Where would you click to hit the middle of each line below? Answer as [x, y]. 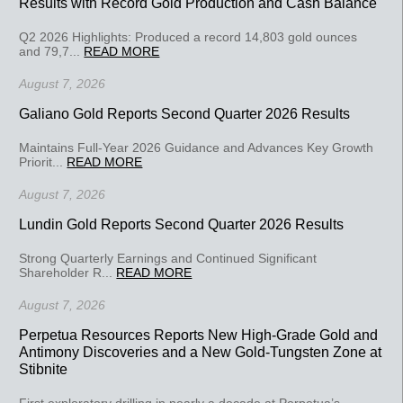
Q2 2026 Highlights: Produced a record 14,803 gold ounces [188, 36]
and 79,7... [52, 51]
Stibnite [44, 368]
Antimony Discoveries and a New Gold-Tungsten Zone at [201, 351]
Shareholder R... [68, 272]
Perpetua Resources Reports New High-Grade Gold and [199, 334]
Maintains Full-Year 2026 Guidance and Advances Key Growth [197, 147]
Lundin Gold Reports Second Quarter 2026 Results [182, 224]
